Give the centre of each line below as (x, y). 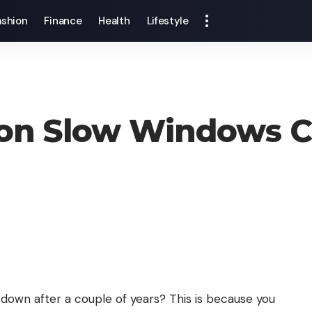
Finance (63, 21)
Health (114, 21)
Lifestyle (167, 21)
